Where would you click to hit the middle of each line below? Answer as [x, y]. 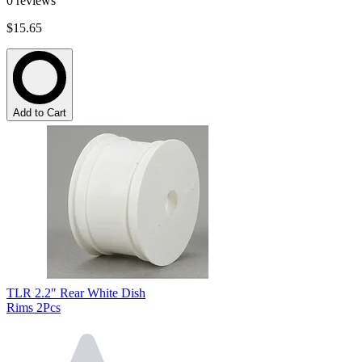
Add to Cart [40, 113]
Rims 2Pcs [34, 308]
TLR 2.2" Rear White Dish [76, 293]
